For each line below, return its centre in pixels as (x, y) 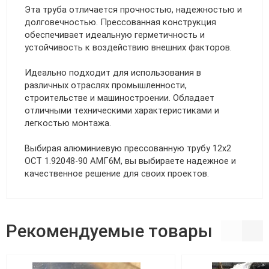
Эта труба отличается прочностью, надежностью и (133, 9)
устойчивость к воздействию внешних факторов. (128, 47)
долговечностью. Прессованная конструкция (120, 22)
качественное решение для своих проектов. (117, 173)
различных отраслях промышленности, (106, 85)
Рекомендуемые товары (109, 231)
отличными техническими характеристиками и (122, 110)
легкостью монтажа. (68, 123)
